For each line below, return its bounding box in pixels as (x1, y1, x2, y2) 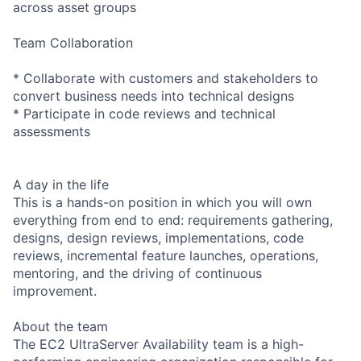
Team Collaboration (13, 34, 133, 51)
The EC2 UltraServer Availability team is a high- (13, 335, 304, 352)
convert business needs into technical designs (13, 87, 294, 104)
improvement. (13, 282, 97, 299)
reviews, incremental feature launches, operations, (13, 247, 318, 263)
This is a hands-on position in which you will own (13, 193, 312, 210)
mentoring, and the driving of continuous (13, 264, 262, 281)
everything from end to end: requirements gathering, (13, 211, 333, 228)
